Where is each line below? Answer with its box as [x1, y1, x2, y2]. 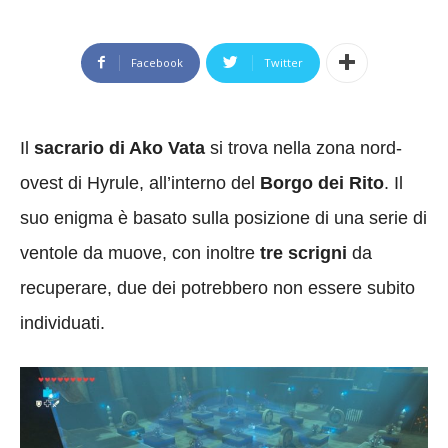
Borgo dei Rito [260, 172, 384, 193]
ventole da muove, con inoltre [20, 242, 260, 263]
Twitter [263, 54, 303, 70]
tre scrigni [260, 242, 347, 263]
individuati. [20, 312, 105, 333]
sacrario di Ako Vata [34, 137, 205, 158]
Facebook [130, 54, 183, 70]
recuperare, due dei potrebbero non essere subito [20, 277, 415, 298]
